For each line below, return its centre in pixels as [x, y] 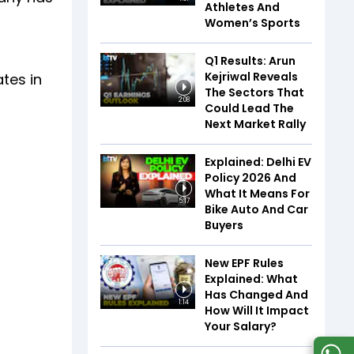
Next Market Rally [255, 124]
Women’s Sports [252, 23]
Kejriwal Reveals [251, 77]
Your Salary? [241, 326]
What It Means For [257, 194]
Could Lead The [249, 108]
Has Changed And [256, 295]
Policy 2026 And [250, 178]
